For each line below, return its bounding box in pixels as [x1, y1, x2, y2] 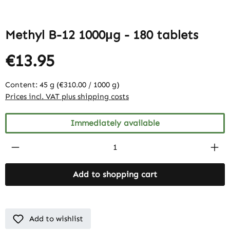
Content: [5, 80, 40, 89]
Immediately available [70, 118, 160, 128]
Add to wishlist [29, 214, 83, 223]
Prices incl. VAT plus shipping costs [5, 91, 129, 101]
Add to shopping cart [73, 169, 157, 179]
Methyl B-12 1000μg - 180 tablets [5, 27, 198, 42]
